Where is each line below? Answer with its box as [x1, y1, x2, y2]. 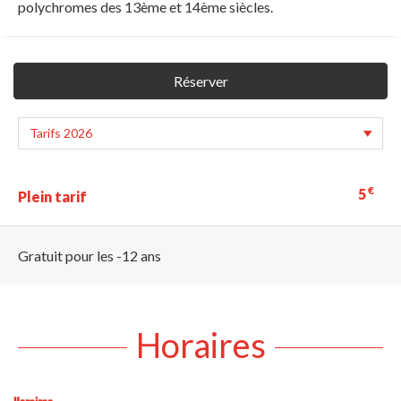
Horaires [135, 323, 266, 365]
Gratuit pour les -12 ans [18, 246, 161, 264]
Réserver [173, 72, 228, 90]
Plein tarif [18, 187, 87, 205]
